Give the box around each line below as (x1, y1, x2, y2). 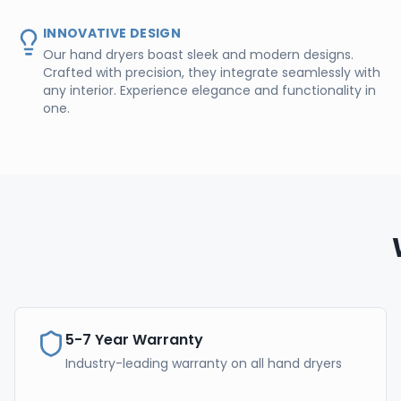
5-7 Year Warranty (65, 328, 203, 350)
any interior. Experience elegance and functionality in (43, 81, 376, 99)
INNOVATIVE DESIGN (43, 23, 181, 42)
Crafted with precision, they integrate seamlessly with (43, 63, 380, 81)
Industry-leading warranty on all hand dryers (65, 354, 342, 372)
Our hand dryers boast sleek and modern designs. (43, 45, 354, 64)
